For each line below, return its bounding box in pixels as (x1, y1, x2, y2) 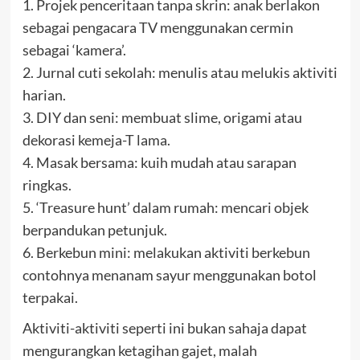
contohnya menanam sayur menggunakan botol (22, 266, 317, 284)
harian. (22, 86, 66, 104)
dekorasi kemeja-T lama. (22, 131, 170, 149)
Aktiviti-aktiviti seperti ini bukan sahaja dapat (22, 319, 307, 337)
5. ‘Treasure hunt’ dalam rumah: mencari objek (22, 198, 309, 217)
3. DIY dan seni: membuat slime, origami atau (22, 108, 302, 127)
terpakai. (22, 288, 78, 307)
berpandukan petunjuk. (22, 221, 167, 239)
